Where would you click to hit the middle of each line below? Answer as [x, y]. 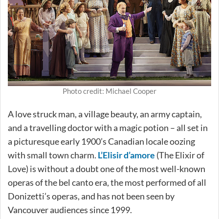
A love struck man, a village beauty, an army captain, [105, 114]
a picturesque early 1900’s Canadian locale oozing [101, 141]
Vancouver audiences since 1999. [70, 209]
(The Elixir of [180, 155]
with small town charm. [53, 155]
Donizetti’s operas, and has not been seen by [91, 196]
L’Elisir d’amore [126, 155]
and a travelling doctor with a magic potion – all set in [108, 127]
